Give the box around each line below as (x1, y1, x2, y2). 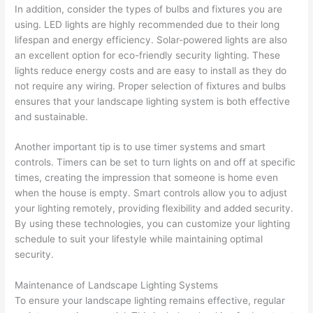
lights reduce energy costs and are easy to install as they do (15, 64, 287, 76)
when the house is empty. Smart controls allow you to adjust (15, 187, 288, 199)
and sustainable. (15, 110, 89, 122)
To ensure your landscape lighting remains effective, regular (15, 295, 286, 307)
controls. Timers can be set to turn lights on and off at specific (15, 156, 296, 168)
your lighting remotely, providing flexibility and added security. (15, 203, 294, 214)
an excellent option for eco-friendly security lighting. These (15, 49, 281, 61)
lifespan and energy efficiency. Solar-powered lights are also (15, 34, 288, 45)
